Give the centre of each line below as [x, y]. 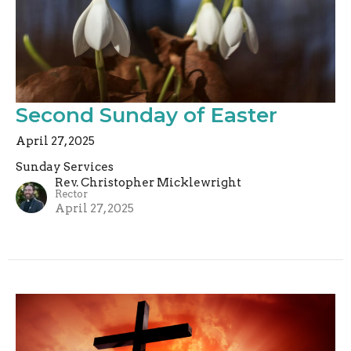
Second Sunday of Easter [147, 116]
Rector [71, 194]
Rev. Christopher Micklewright [148, 183]
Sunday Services [65, 167]
